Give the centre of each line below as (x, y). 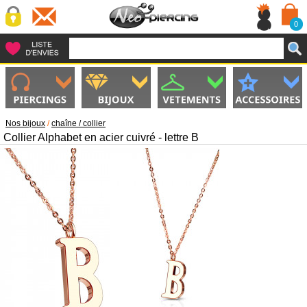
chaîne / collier (78, 123)
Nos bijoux (25, 123)
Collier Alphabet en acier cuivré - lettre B (101, 137)
